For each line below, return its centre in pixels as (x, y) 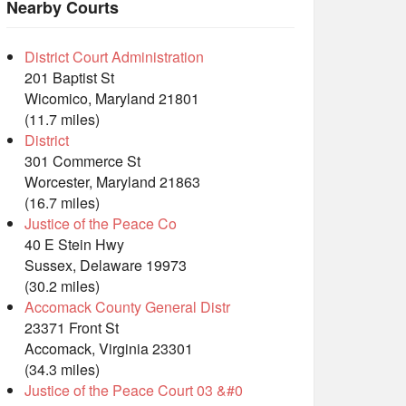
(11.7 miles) (62, 120)
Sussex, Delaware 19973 (106, 266)
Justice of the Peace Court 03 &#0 (134, 391)
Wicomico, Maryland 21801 (112, 99)
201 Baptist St (69, 78)
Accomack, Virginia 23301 (109, 349)
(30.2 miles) (62, 286)
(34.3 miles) (62, 370)
